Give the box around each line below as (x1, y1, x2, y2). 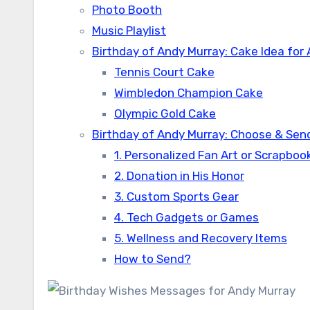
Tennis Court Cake (114, 65, 215, 79)
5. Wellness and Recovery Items (114, 231, 287, 245)
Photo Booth (92, 3, 162, 17)
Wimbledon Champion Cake (114, 86, 263, 100)
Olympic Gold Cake (114, 107, 216, 120)
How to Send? (114, 252, 191, 266)
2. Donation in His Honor (114, 169, 244, 183)
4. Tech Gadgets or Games (114, 210, 259, 224)
